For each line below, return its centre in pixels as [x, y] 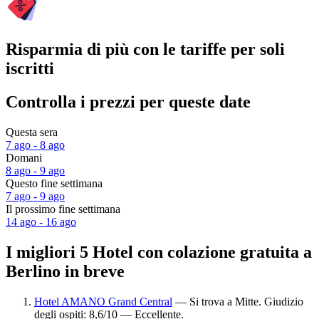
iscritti [30, 69]
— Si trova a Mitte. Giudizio [238, 301]
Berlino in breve [65, 271]
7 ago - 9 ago [35, 197]
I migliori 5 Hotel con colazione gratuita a [159, 252]
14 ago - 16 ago [41, 222]
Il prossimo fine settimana [63, 209]
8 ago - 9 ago [35, 171]
